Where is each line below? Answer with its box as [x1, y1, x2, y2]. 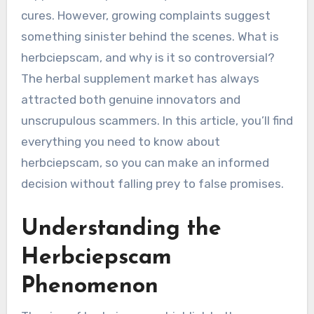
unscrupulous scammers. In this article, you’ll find [20, 114, 293, 128]
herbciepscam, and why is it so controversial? [20, 50, 275, 65]
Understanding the [20, 218, 221, 241]
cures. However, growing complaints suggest [20, 8, 271, 23]
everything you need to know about [20, 135, 220, 149]
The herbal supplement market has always [20, 71, 259, 86]
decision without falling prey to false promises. [20, 177, 284, 191]
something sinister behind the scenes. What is [20, 29, 279, 44]
